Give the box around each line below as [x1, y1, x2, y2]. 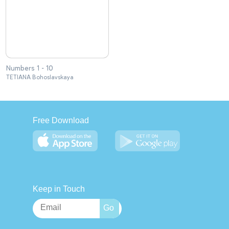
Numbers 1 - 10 [6, 63, 53, 73]
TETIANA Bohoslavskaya [6, 73, 74, 81]
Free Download [33, 116, 89, 125]
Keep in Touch [33, 185, 85, 193]
